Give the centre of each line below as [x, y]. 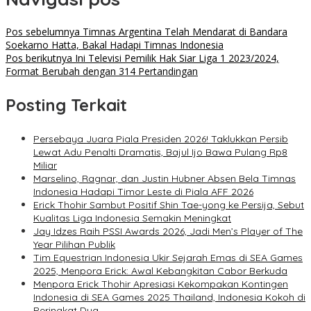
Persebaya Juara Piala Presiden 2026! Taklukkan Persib [161, 139]
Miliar [45, 166]
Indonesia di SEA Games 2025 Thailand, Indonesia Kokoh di [169, 297]
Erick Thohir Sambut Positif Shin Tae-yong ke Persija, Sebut [169, 205]
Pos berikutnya [39, 58]
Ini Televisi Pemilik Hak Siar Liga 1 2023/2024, [176, 58]
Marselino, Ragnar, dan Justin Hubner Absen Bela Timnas [165, 179]
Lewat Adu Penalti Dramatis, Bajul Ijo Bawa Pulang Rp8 [160, 152]
